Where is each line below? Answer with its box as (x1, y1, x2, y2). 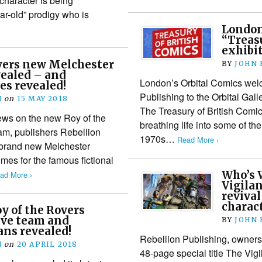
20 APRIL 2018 (16, 239, 78, 249)
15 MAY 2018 (16, 94, 68, 103)
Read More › (177, 133, 219, 145)
